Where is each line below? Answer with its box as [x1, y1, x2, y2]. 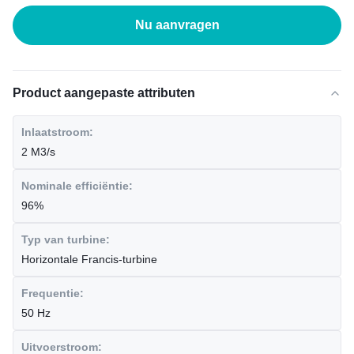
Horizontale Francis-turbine [21, 253, 157, 265]
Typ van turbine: [21, 233, 110, 246]
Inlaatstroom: [21, 126, 93, 138]
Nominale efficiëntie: [21, 179, 133, 192]
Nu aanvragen [134, 18, 220, 32]
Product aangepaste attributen [13, 86, 195, 100]
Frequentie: [21, 287, 84, 299]
